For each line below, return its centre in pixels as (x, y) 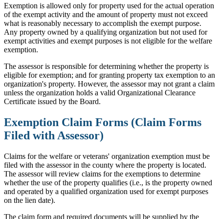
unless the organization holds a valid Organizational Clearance (100, 92)
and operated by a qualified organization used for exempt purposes (106, 191)
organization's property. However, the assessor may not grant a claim (109, 84)
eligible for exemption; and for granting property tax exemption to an (109, 75)
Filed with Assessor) (54, 135)
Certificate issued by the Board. (52, 101)
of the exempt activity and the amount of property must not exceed (106, 14)
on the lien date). (30, 200)
